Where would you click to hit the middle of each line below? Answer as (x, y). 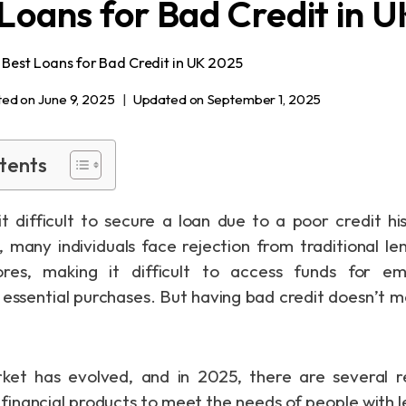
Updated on (169, 99)
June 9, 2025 (77, 99)
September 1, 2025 (264, 99)
